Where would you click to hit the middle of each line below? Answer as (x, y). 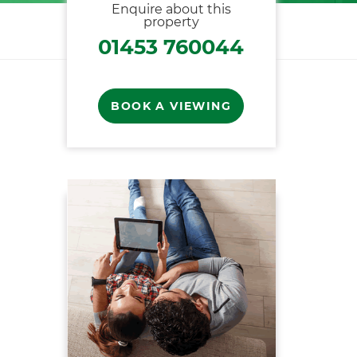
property (171, 22)
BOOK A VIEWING (171, 106)
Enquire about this (171, 9)
